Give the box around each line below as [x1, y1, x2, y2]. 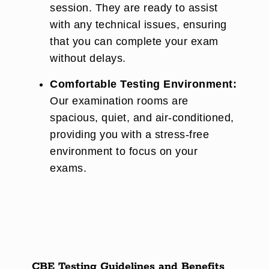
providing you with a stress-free [50, 128, 209, 141]
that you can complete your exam [50, 35, 219, 47]
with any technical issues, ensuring [50, 19, 227, 31]
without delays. [50, 52, 126, 64]
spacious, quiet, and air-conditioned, [50, 112, 234, 124]
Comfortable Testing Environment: [50, 78, 237, 90]
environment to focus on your [50, 145, 198, 157]
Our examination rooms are [50, 95, 189, 107]
